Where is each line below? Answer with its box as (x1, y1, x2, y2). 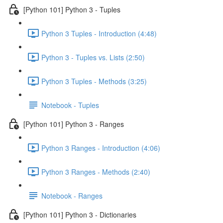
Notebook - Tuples (41, 100, 99, 110)
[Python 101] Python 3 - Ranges (23, 118, 124, 129)
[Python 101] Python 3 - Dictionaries (23, 209, 136, 220)
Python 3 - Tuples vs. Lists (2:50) (41, 52, 145, 62)
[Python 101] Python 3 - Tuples (23, 4, 120, 14)
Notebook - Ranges (41, 190, 103, 201)
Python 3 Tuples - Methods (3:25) (41, 76, 147, 86)
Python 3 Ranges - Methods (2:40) (41, 166, 150, 177)
